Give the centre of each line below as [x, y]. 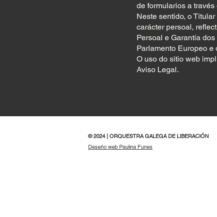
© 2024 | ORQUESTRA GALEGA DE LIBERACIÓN [148, 136]
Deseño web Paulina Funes [120, 147]
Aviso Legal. [158, 70]
